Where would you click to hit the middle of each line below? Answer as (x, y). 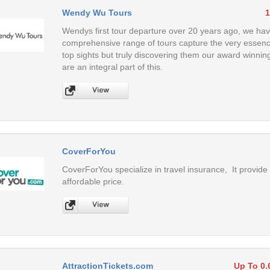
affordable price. (93, 181)
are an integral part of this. (112, 67)
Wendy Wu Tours (97, 12)
